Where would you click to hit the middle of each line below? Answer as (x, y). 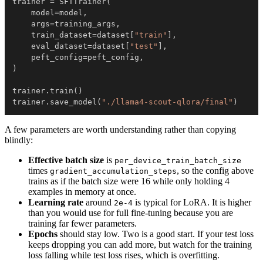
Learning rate (56, 203)
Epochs (43, 234)
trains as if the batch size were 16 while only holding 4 (129, 181)
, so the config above (215, 171)
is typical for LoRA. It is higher (192, 203)
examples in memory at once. (82, 192)
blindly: (19, 140)
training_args (85, 24)
